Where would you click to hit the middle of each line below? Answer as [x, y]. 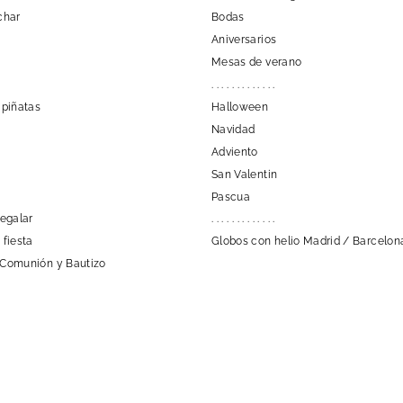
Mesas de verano [257, 62]
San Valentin [245, 174]
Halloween [240, 107]
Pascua [231, 197]
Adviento [235, 152]
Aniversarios [244, 39]
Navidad [233, 129]
